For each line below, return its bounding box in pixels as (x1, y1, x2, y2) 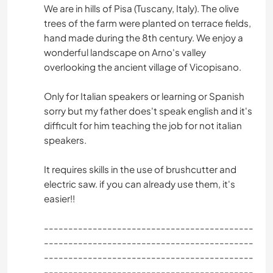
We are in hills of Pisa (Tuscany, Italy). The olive (44, 2, 239, 15)
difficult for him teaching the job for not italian (44, 119, 242, 132)
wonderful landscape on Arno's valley (44, 46, 206, 58)
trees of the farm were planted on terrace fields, (44, 17, 251, 29)
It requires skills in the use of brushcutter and (44, 163, 236, 175)
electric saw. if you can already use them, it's (44, 178, 235, 190)
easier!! (44, 193, 75, 205)
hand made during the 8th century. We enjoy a (44, 32, 243, 44)
